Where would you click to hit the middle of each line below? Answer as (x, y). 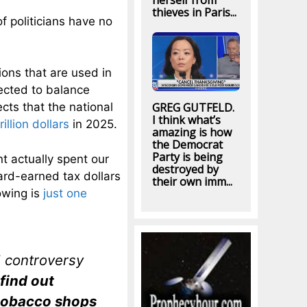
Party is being (187, 157)
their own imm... (192, 182)
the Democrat (187, 145)
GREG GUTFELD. (193, 108)
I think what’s (186, 120)
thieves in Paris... (194, 13)
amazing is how (192, 133)
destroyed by (185, 170)
